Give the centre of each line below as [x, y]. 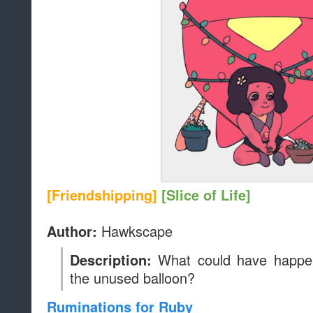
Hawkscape [137, 231]
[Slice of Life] [206, 195]
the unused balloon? [132, 278]
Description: [114, 260]
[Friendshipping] [104, 195]
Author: [74, 232]
